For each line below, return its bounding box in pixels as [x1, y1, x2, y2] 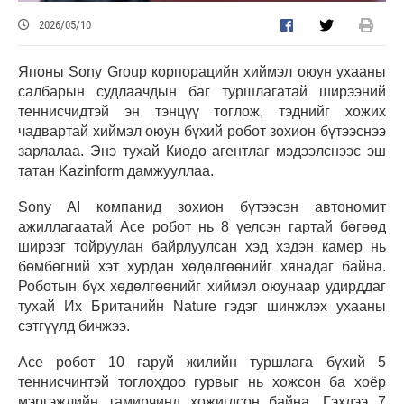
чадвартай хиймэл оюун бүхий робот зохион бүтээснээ [18, 124, 386, 140]
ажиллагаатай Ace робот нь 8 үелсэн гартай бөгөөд [18, 219, 386, 235]
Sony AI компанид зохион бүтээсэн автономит [18, 199, 386, 216]
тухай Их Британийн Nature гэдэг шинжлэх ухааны [18, 298, 386, 315]
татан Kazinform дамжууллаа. [18, 163, 214, 179]
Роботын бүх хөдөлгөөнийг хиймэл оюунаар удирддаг [18, 279, 386, 295]
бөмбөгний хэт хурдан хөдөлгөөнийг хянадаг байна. [18, 259, 386, 275]
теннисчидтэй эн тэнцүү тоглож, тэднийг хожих [18, 104, 386, 120]
